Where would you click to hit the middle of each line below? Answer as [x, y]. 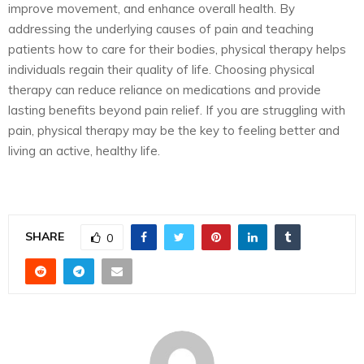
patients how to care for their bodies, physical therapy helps [177, 50]
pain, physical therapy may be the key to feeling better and [174, 131]
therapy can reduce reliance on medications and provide [165, 90]
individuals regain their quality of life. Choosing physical [161, 70]
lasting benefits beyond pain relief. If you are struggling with [177, 110]
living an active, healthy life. [84, 151]
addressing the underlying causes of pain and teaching [161, 29]
